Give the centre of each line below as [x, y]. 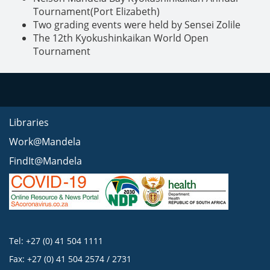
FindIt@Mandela [46, 161]
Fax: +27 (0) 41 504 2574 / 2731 [70, 259]
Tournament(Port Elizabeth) [96, 11]
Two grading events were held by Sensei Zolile [137, 25]
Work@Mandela [45, 142]
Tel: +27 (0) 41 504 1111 [56, 241]
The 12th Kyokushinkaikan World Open [121, 38]
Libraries [29, 122]
